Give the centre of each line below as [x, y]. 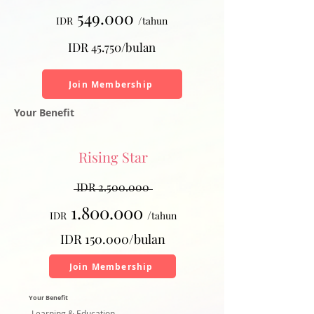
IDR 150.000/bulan [113, 239]
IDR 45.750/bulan [112, 47]
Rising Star [113, 157]
